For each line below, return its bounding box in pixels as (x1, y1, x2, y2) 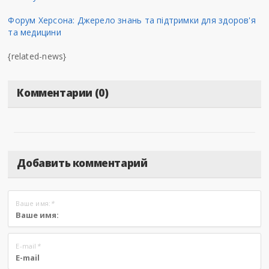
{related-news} (8, 50, 67, 62)
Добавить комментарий (17, 156, 148, 171)
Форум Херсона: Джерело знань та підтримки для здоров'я (8, 14, 256, 26)
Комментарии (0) (17, 86, 109, 100)
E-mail (16, 241, 37, 251)
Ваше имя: (16, 199, 51, 208)
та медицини (8, 26, 61, 38)
